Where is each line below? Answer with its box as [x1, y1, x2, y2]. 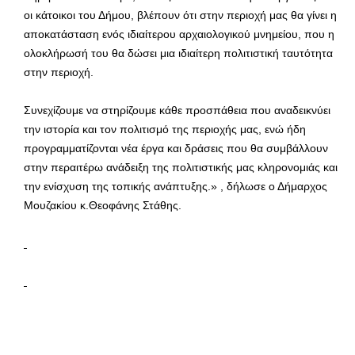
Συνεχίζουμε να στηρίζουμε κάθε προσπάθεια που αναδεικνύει [24, 104, 330, 117]
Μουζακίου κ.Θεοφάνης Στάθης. [24, 199, 181, 212]
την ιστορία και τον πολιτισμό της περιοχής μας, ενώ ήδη [24, 123, 306, 136]
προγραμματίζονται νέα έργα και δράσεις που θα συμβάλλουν [24, 142, 328, 155]
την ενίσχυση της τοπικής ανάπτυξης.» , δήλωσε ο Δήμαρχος [24, 180, 327, 193]
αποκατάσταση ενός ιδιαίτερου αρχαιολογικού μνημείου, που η [24, 28, 334, 41]
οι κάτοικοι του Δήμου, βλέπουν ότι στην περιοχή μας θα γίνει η [24, 9, 337, 22]
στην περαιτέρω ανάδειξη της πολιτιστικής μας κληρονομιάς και [24, 161, 338, 174]
